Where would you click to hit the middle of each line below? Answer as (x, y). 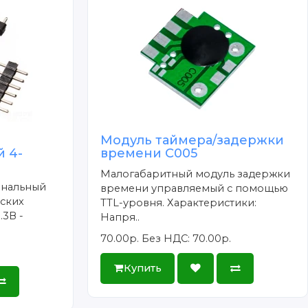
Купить (142, 268)
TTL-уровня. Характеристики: (179, 202)
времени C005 (149, 153)
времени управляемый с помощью (195, 188)
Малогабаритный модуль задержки (196, 174)
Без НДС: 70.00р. (187, 238)
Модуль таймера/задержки (192, 140)
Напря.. (120, 217)
